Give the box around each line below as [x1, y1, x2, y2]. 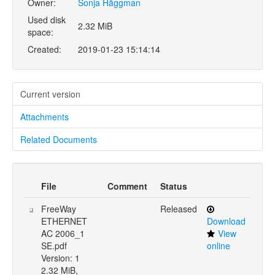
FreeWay [41, 203, 76, 215]
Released [160, 203, 197, 215]
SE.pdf [41, 239, 67, 252]
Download [207, 215, 246, 227]
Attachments [20, 110, 69, 123]
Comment [107, 180, 147, 192]
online [207, 239, 230, 252]
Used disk [28, 14, 66, 26]
